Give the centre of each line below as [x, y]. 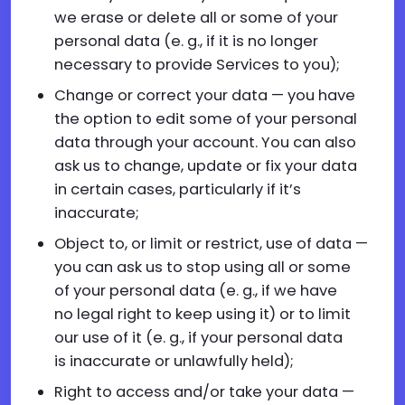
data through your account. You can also [205, 142]
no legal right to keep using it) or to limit [202, 314]
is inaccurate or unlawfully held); [174, 361]
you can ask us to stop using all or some [202, 267]
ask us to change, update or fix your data [206, 166]
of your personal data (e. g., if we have [196, 291]
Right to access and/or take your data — [204, 392]
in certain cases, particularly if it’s [178, 189]
